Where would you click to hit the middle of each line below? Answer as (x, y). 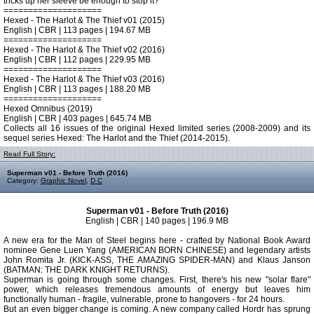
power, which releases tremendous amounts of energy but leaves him (157, 289)
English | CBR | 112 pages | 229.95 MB (77, 60)
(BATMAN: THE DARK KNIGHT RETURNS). (87, 270)
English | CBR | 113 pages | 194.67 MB (77, 30)
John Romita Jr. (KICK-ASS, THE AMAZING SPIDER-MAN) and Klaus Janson (157, 260)
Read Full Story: (29, 154)
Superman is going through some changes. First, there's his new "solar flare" (157, 280)
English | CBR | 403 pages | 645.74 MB (77, 118)
